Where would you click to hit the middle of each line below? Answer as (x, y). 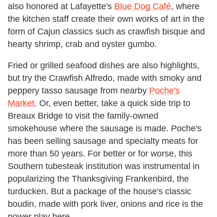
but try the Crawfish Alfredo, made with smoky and (105, 78)
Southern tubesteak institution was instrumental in (104, 166)
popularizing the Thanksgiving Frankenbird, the (98, 179)
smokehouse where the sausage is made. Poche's (105, 129)
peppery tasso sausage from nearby (78, 91)
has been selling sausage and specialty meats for (103, 141)
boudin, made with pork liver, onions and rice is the (105, 204)
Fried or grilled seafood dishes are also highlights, (104, 66)
